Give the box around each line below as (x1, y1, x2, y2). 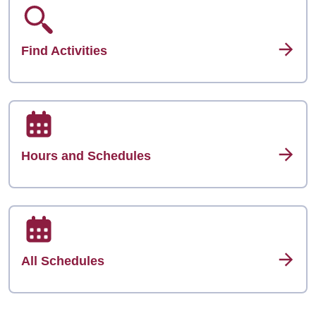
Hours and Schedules (21, 149, 151, 163)
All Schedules (21, 254, 104, 268)
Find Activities (21, 44, 107, 58)
